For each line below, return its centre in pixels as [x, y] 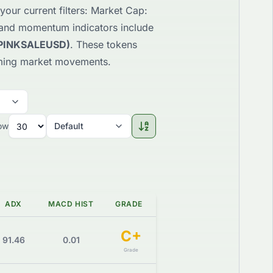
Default [69, 126]
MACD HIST [71, 204]
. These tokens [104, 45]
